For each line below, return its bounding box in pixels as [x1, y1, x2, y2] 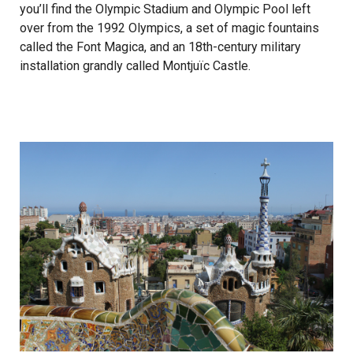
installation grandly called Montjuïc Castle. [20, 58, 251, 74]
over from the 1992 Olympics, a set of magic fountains [20, 20, 319, 36]
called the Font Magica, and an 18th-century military [20, 39, 301, 55]
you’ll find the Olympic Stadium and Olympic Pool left [20, 2, 310, 17]
